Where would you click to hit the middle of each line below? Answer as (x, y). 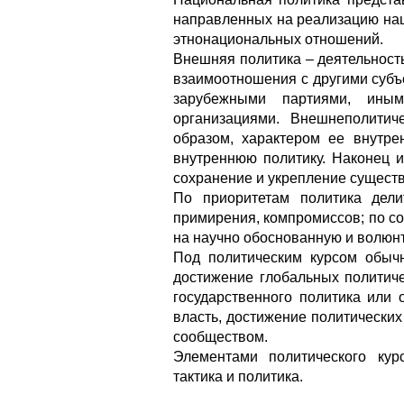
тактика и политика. (238, 376)
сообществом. (220, 337)
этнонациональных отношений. (278, 39)
